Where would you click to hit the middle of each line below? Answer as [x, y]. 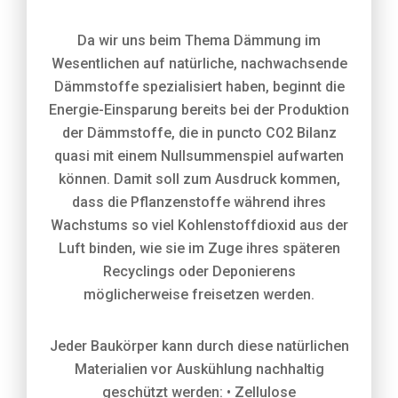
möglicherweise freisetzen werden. [199, 295]
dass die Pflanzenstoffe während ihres [199, 202]
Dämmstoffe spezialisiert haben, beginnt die [199, 87]
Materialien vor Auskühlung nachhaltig [199, 369]
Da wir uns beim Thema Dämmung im [199, 40]
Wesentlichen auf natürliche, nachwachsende [199, 64]
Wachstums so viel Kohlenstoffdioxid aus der [199, 225]
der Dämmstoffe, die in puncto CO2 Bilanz [199, 133]
